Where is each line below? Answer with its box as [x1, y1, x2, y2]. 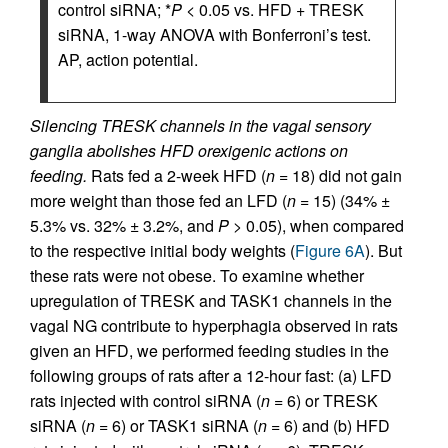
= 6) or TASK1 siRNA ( [95, 414, 258, 437]
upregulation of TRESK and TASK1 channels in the [30, 289, 392, 312]
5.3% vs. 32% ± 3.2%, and [30, 214, 218, 237]
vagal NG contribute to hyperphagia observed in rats [30, 314, 398, 337]
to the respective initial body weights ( [30, 239, 295, 262]
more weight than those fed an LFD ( [30, 189, 287, 212]
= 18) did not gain [275, 164, 402, 187]
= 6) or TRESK [270, 389, 378, 412]
